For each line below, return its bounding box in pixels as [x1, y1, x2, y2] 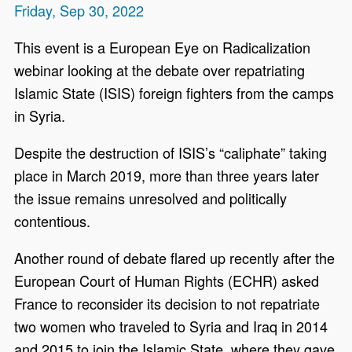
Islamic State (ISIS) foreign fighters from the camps [14, 82, 335, 103]
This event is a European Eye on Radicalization [14, 36, 311, 57]
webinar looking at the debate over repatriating [14, 59, 306, 80]
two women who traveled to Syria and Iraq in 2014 [14, 315, 328, 336]
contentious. [14, 210, 95, 231]
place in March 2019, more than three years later [14, 164, 320, 185]
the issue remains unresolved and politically [14, 187, 288, 208]
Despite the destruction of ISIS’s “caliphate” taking [14, 141, 328, 163]
